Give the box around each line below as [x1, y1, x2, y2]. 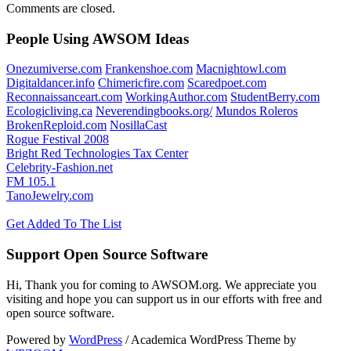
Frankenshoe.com [105, 62, 193, 76]
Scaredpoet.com [187, 76, 266, 90]
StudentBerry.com [230, 90, 320, 104]
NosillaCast [110, 118, 167, 132]
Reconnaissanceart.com [6, 90, 122, 104]
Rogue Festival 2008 [6, 132, 109, 147]
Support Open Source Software [6, 246, 208, 263]
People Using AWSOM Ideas [6, 30, 189, 47]
